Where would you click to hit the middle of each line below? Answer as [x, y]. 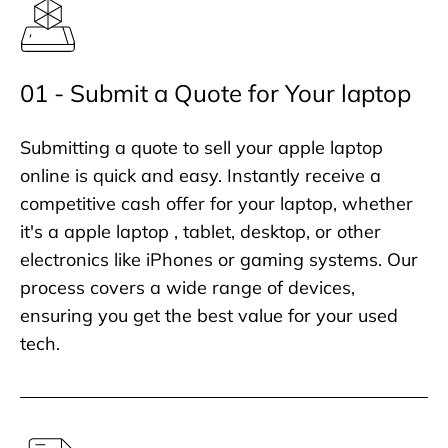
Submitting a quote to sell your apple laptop [201, 147]
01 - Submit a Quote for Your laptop [215, 93]
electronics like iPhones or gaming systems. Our [219, 259]
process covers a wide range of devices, [187, 287]
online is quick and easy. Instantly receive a [200, 175]
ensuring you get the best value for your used [209, 315]
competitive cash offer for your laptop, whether [216, 203]
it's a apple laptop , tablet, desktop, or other [200, 231]
